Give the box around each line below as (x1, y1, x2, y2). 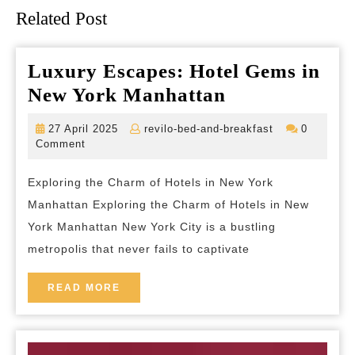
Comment (36, 138, 86, 151)
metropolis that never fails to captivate (28, 242, 250, 256)
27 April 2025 (48, 123, 118, 136)
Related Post (16, 8, 107, 29)
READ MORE (48, 282, 120, 294)
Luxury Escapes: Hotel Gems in (28, 60, 320, 82)
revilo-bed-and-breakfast (143, 123, 273, 136)
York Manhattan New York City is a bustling (28, 220, 276, 234)
